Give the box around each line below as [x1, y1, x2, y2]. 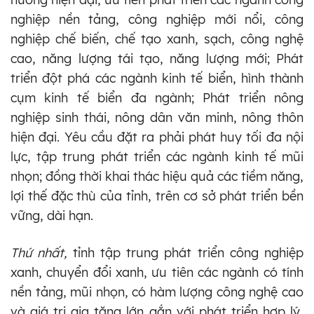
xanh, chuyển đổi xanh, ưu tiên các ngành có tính [11, 264, 303, 280]
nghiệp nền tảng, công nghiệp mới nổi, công [11, 11, 303, 27]
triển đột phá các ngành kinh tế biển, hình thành [11, 69, 303, 86]
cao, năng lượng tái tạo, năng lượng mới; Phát [11, 50, 303, 67]
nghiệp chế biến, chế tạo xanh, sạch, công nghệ [11, 30, 303, 47]
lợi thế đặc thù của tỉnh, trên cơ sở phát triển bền [11, 187, 303, 204]
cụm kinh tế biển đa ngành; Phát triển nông [11, 89, 303, 106]
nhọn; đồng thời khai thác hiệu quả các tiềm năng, [11, 168, 303, 184]
